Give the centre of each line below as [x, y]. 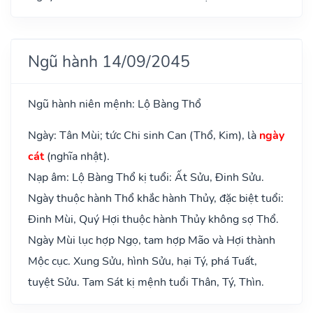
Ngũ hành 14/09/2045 [109, 61]
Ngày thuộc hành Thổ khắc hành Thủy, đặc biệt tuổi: [156, 198]
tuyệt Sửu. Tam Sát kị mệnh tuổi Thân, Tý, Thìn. [146, 282]
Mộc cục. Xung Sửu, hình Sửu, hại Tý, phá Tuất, [143, 261]
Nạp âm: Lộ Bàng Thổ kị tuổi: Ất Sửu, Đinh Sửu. [146, 177]
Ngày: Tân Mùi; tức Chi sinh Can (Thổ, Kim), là [144, 135]
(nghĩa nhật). [77, 156]
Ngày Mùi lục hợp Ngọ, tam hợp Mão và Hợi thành [152, 240]
